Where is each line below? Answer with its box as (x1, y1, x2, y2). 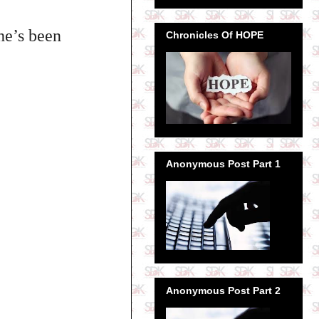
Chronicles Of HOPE (166, 28, 263, 41)
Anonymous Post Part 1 (166, 158, 281, 170)
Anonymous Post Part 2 (166, 284, 281, 296)
